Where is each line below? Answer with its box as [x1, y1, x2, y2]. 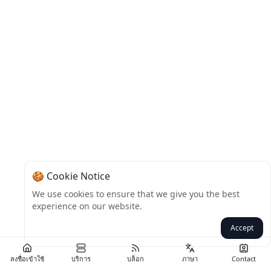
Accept [230, 223, 253, 233]
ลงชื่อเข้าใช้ [10, 254, 44, 263]
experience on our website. [32, 200, 142, 212]
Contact [232, 254, 256, 263]
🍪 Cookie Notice [32, 169, 110, 183]
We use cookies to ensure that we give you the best [32, 188, 240, 200]
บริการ [71, 254, 91, 263]
